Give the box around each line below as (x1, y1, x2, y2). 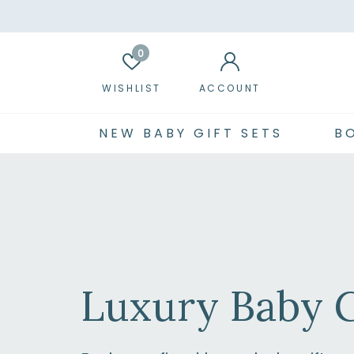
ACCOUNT (198, 81, 261, 95)
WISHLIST (102, 81, 162, 95)
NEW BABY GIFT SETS (98, 124, 283, 142)
